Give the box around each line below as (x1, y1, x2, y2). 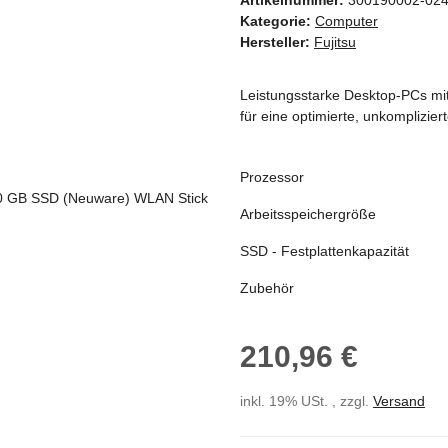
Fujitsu (314, 33, 356, 50)
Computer (315, 12, 378, 29)
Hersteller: (240, 33, 310, 50)
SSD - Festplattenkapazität (240, 242, 413, 259)
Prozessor (240, 168, 308, 185)
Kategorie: (240, 12, 315, 29)
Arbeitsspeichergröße (240, 205, 380, 222)
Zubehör (240, 279, 298, 296)
